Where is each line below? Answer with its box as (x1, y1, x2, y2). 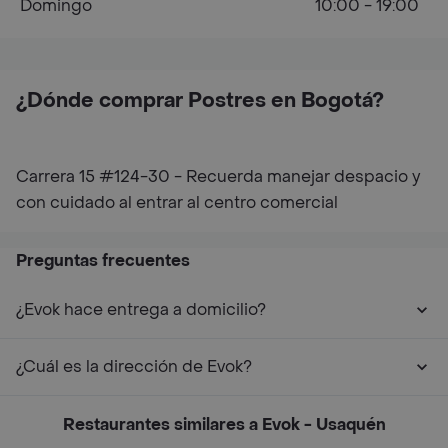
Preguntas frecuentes (16, 250, 190, 271)
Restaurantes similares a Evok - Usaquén (62, 414, 386, 435)
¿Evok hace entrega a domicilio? (16, 299, 266, 320)
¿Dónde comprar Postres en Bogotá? (16, 88, 384, 114)
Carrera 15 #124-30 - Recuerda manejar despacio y (16, 166, 421, 187)
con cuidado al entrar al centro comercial (16, 192, 338, 213)
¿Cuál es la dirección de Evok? (16, 356, 252, 377)
